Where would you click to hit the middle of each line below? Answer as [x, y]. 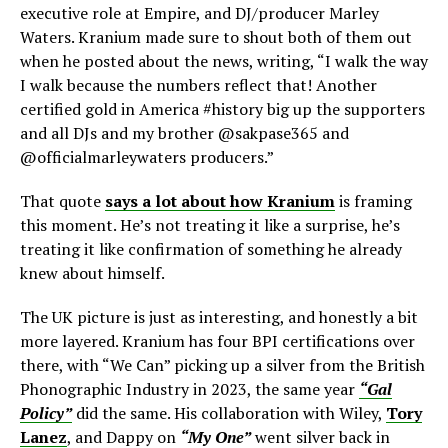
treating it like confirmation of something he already [211, 249]
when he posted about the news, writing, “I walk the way [224, 61]
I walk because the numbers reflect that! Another [198, 85]
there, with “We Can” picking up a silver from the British [222, 365]
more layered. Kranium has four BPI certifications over [217, 341]
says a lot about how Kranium [220, 201]
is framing [373, 201]
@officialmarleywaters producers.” [147, 157]
